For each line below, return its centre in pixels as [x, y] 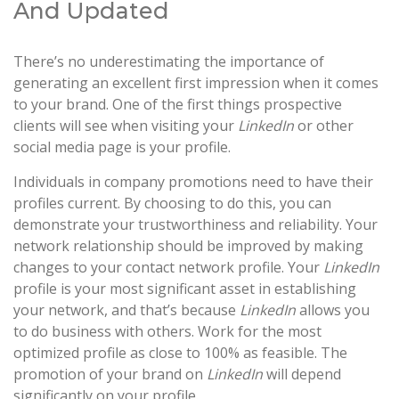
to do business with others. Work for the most [167, 331]
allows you [334, 309]
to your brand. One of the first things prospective [178, 104]
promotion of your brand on [110, 374]
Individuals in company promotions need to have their [193, 181]
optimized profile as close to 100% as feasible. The [180, 352]
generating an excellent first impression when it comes [196, 82]
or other [326, 125]
